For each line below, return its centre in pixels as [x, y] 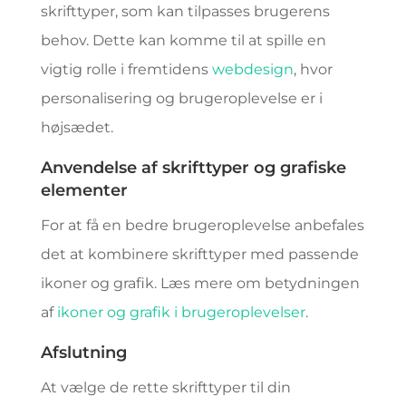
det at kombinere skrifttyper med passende [199, 254]
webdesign [252, 69]
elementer [84, 190]
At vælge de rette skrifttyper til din [165, 387]
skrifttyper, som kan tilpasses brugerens [185, 11]
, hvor [313, 69]
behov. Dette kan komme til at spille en [183, 40]
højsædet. [77, 127]
